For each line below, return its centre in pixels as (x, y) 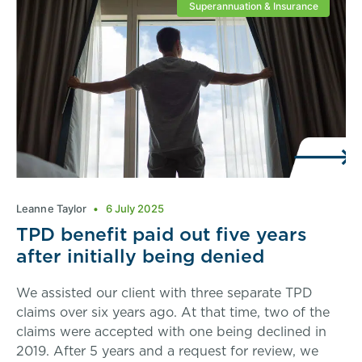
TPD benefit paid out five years (162, 234)
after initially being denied (140, 255)
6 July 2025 (133, 208)
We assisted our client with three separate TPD (164, 292)
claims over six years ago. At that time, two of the (173, 311)
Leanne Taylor (53, 208)
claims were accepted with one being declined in (171, 331)
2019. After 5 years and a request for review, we (167, 350)
